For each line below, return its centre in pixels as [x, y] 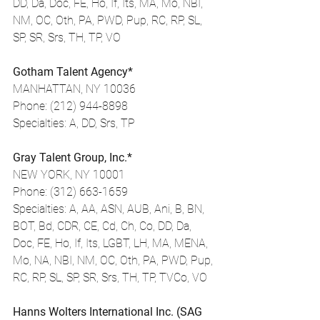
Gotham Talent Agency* [73, 72]
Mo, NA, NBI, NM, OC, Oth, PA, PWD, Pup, [114, 260]
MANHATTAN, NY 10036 [74, 89]
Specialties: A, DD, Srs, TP [74, 123]
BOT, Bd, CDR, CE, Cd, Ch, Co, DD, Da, [104, 226]
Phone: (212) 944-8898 [70, 106]
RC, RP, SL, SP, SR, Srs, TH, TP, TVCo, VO [110, 277]
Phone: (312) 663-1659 [70, 192]
